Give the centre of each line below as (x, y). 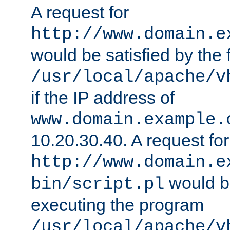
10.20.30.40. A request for (130, 140)
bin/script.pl (98, 185)
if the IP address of (103, 98)
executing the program (117, 205)
